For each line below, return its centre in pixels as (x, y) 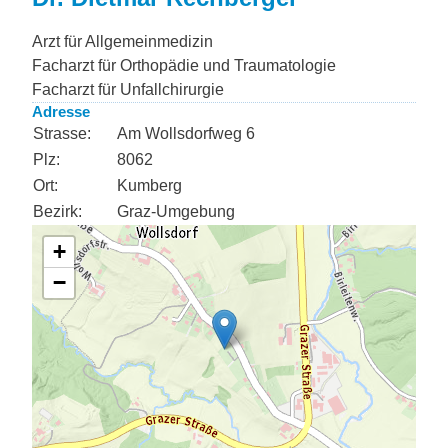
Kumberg (149, 185)
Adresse (61, 111)
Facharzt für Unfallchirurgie (128, 89)
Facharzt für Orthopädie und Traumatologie (184, 65)
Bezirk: (57, 211)
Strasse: (62, 133)
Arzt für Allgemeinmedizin (122, 41)
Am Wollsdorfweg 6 (186, 133)
